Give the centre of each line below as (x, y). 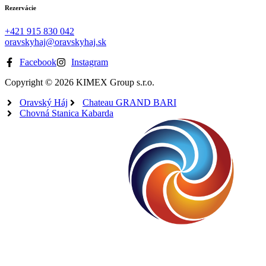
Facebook (38, 62)
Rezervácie (20, 7)
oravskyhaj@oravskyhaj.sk (56, 42)
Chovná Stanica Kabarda (66, 113)
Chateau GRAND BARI (129, 102)
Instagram (90, 62)
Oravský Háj (44, 102)
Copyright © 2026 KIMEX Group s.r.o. (80, 82)
